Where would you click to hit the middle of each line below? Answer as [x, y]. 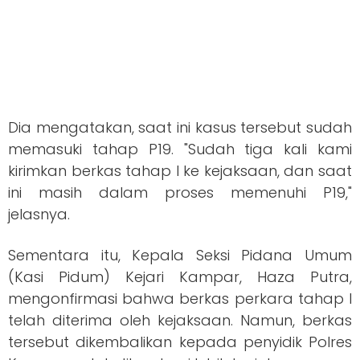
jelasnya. [39, 215]
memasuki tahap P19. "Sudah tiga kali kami [180, 149]
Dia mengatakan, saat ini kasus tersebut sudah [180, 128]
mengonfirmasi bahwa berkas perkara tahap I [180, 299]
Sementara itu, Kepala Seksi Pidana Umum [180, 256]
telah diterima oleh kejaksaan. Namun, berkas [180, 321]
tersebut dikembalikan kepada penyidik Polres [180, 342]
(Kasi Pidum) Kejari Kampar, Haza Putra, [180, 277]
